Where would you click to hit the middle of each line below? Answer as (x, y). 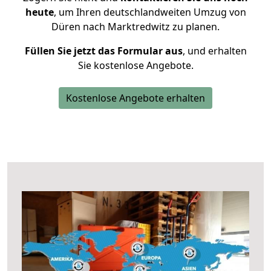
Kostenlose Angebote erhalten (135, 98)
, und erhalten (214, 51)
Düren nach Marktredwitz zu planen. (135, 27)
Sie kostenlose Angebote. (135, 65)
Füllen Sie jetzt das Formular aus (103, 51)
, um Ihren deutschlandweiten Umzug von (150, 12)
